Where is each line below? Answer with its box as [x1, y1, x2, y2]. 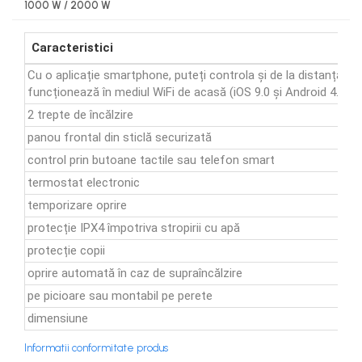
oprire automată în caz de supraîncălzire [27, 266, 242, 280]
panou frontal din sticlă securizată [27, 130, 212, 145]
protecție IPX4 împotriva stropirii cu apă [27, 221, 240, 235]
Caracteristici [32, 40, 113, 55]
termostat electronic [27, 175, 140, 190]
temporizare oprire [27, 198, 127, 213]
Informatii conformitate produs [24, 342, 168, 354]
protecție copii [27, 243, 105, 258]
